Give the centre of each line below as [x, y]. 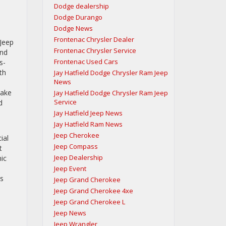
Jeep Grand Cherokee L [89, 202]
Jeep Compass [76, 146]
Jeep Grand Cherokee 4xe [93, 191]
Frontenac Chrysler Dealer [94, 39]
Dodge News [73, 28]
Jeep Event [70, 168]
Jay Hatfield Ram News [88, 124]
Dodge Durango [78, 17]
